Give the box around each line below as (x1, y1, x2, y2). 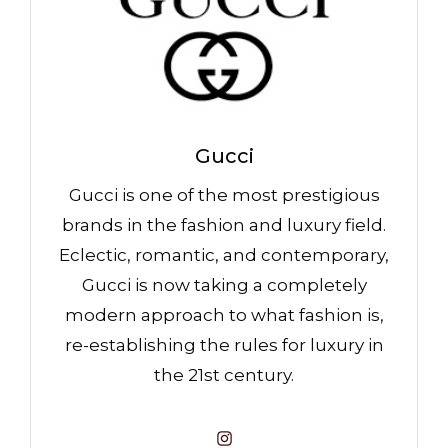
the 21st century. (154, 365, 294, 386)
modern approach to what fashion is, (64, 305, 384, 326)
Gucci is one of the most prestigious (68, 185, 380, 206)
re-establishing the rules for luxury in (64, 335, 384, 356)
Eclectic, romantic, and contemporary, (59, 245, 389, 266)
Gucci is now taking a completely (81, 275, 367, 296)
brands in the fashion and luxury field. (62, 215, 386, 236)
